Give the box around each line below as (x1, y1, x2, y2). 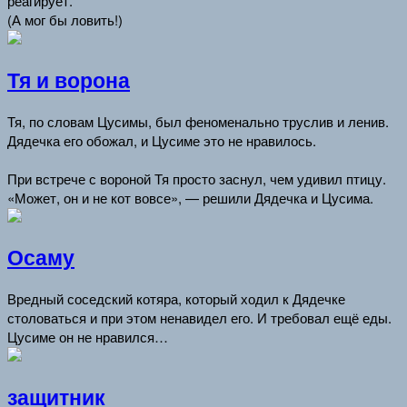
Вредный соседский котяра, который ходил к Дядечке (7, 289, 345, 309)
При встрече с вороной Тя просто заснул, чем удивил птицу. (7, 168, 386, 188)
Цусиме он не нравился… (7, 327, 168, 347)
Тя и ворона (7, 65, 130, 95)
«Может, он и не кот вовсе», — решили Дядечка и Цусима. (7, 187, 373, 207)
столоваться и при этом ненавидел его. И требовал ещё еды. (7, 308, 392, 328)
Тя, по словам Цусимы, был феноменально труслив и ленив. (7, 111, 389, 131)
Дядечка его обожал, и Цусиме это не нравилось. (7, 130, 316, 150)
